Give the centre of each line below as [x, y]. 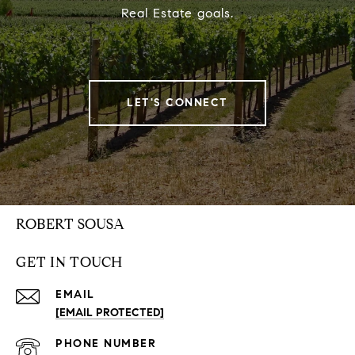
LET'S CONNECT [177, 103]
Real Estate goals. [177, 13]
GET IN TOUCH [69, 263]
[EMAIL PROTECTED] [110, 313]
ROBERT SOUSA [70, 225]
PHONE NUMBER [106, 344]
